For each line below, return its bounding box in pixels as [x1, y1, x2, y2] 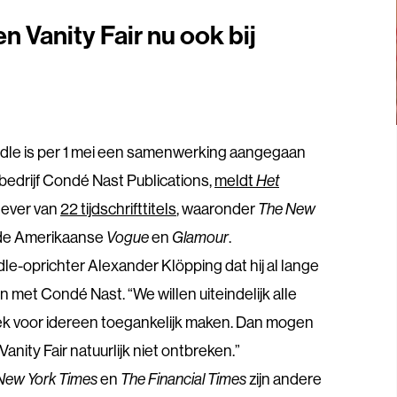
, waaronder [176, 198, 258, 219]
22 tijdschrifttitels [60, 198, 176, 219]
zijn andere [246, 368, 322, 389]
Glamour [172, 226, 229, 247]
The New [258, 198, 315, 219]
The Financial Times [121, 368, 246, 389]
